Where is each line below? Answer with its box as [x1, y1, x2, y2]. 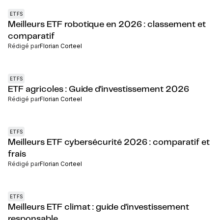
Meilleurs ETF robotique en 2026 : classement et [8, 20, 206, 29]
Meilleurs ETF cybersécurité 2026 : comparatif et [8, 138, 210, 147]
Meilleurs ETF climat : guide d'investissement [8, 203, 189, 212]
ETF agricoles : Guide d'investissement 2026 [8, 85, 189, 94]
